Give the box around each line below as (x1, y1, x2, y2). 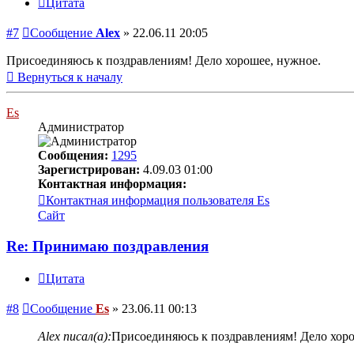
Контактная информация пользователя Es (46, 193, 269, 207)
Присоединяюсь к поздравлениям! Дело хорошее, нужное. (6, 53, 321, 67)
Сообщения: (38, 148, 108, 162)
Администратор (38, 119, 124, 134)
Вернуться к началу (17, 70, 122, 84)
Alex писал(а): (38, 330, 111, 344)
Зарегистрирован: (38, 162, 140, 176)
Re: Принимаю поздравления (6, 237, 209, 254)
